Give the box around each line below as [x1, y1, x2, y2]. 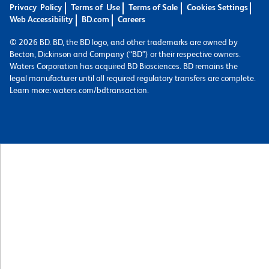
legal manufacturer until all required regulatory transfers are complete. [10, 73, 256, 83]
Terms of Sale [128, 2, 178, 12]
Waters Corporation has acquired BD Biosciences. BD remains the [10, 61, 238, 71]
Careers [118, 14, 145, 24]
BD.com [81, 14, 109, 24]
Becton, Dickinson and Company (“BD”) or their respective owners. [10, 49, 241, 59]
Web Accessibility [10, 14, 73, 24]
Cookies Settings [186, 2, 248, 12]
